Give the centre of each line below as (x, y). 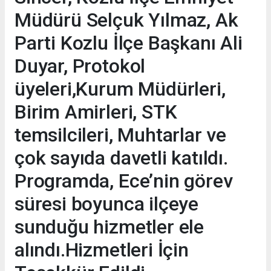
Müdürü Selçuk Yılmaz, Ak (126, 20)
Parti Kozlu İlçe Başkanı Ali (129, 43)
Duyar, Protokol (80, 66)
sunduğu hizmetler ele (109, 227)
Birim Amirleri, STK (96, 112)
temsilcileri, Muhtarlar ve (121, 135)
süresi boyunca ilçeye (106, 204)
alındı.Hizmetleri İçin (102, 250)
